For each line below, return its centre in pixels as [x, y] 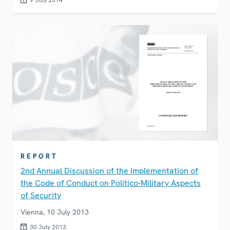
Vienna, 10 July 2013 [55, 212]
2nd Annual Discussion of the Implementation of [109, 171]
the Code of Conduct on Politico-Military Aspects [111, 183]
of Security [41, 196]
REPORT [39, 157]
